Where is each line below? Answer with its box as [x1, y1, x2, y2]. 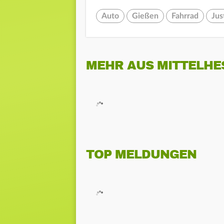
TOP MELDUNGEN [86, 146, 196, 162]
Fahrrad [171, 11, 198, 20]
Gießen [132, 11, 158, 20]
